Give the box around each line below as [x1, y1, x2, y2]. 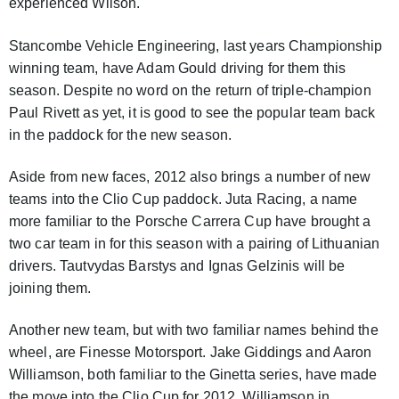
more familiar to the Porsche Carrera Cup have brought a [9, 213, 371, 229]
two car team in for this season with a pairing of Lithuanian [9, 235, 380, 251]
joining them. [9, 280, 92, 296]
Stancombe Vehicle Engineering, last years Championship [9, 37, 383, 53]
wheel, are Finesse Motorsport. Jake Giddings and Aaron [9, 345, 372, 361]
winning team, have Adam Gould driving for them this [9, 60, 346, 76]
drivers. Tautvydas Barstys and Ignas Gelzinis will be [9, 257, 346, 273]
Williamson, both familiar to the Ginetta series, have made [9, 367, 377, 383]
